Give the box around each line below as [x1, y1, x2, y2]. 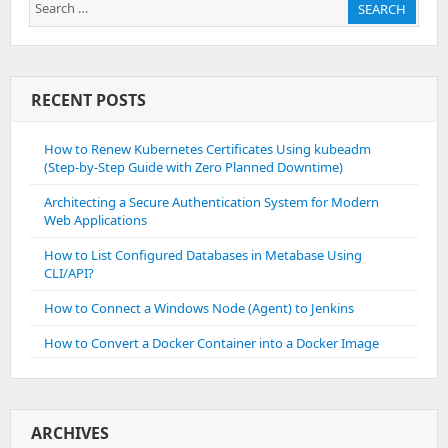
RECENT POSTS [31, 89, 146, 111]
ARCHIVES [31, 422, 109, 444]
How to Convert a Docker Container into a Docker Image [44, 334, 379, 352]
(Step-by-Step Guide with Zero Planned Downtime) [44, 158, 343, 176]
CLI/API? [44, 264, 94, 282]
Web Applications [44, 211, 147, 229]
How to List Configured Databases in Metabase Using [44, 246, 362, 264]
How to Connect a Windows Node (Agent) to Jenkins [44, 299, 354, 317]
